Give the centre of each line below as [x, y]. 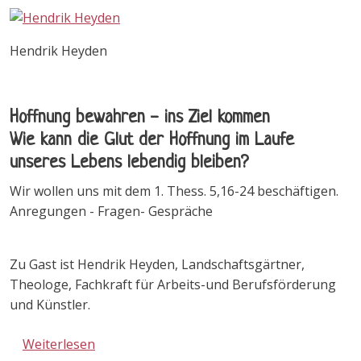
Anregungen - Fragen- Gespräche [111, 212]
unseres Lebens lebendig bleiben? [132, 164]
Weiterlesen [59, 344]
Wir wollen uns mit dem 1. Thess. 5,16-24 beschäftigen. [174, 191]
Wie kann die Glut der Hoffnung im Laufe [152, 141]
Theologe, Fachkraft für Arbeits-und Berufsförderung [173, 285]
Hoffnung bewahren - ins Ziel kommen [140, 118]
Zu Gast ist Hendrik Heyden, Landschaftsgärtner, [157, 265]
